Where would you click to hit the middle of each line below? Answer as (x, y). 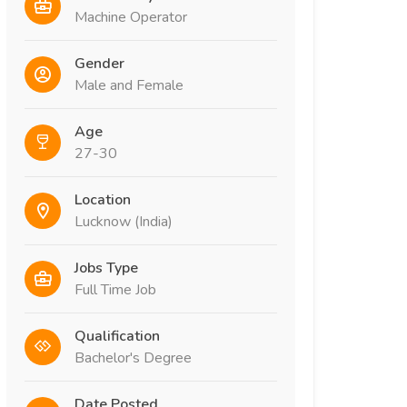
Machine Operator (131, 17)
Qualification (117, 336)
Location (103, 199)
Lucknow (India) (124, 221)
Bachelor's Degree (133, 357)
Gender (99, 63)
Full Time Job (115, 289)
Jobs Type (106, 268)
